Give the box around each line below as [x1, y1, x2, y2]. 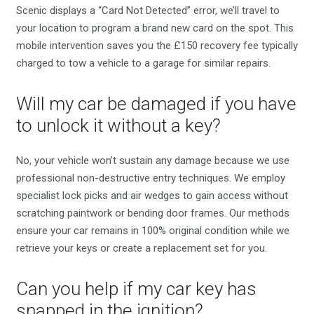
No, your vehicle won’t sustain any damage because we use [15, 154, 289, 168]
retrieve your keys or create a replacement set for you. [15, 242, 267, 255]
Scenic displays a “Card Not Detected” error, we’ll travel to [15, 4, 280, 17]
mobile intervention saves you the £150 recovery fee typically [15, 39, 298, 52]
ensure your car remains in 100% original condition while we [15, 224, 289, 238]
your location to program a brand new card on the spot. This [15, 21, 294, 34]
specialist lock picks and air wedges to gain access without [15, 189, 288, 203]
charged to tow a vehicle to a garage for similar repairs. [15, 56, 271, 69]
